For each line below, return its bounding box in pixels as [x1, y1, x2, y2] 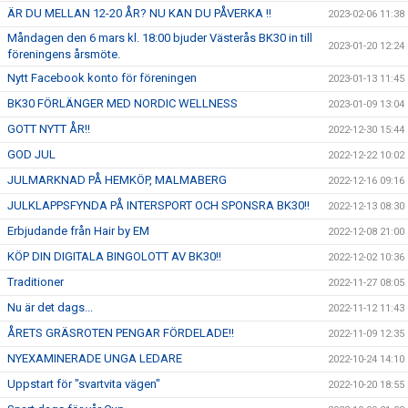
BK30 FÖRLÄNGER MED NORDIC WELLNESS [7, 97, 238, 110]
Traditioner [7, 275, 64, 289]
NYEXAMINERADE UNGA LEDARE [7, 352, 182, 365]
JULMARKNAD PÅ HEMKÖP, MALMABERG [7, 173, 227, 187]
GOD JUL [7, 148, 56, 161]
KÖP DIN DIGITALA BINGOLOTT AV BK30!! [7, 250, 221, 263]
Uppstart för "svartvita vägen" [7, 377, 160, 391]
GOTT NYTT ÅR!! [7, 122, 90, 136]
